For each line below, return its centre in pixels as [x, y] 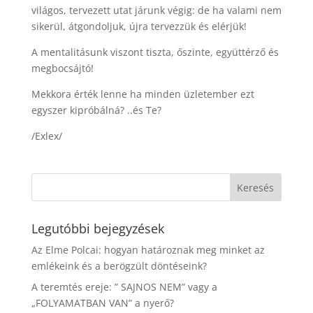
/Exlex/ [46, 136]
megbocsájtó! [62, 68]
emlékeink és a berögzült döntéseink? [119, 266]
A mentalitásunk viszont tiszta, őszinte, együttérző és [155, 52]
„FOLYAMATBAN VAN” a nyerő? [102, 303]
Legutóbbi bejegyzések [97, 228]
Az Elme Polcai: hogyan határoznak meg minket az [148, 250]
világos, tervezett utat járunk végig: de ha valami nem [156, 10]
